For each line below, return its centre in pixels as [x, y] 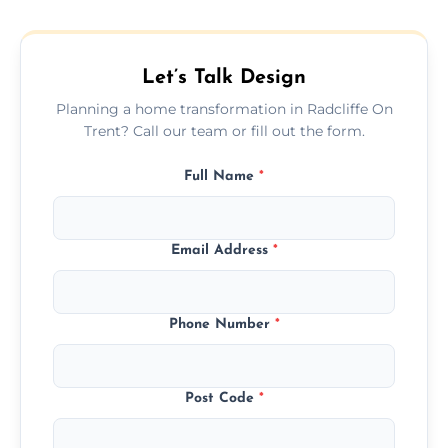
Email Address [221, 250]
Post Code [221, 398]
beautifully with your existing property [198, 31]
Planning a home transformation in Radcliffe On [224, 108]
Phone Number [221, 324]
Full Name [221, 176]
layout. [71, 56]
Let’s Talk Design [224, 77]
